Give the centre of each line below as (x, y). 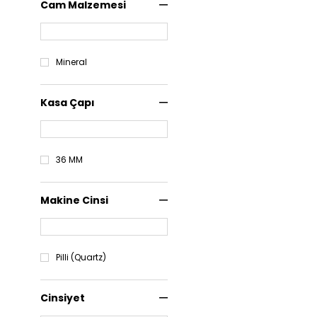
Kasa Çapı (68, 103)
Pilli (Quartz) (81, 257)
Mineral (71, 62)
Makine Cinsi (74, 200)
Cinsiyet (63, 298)
